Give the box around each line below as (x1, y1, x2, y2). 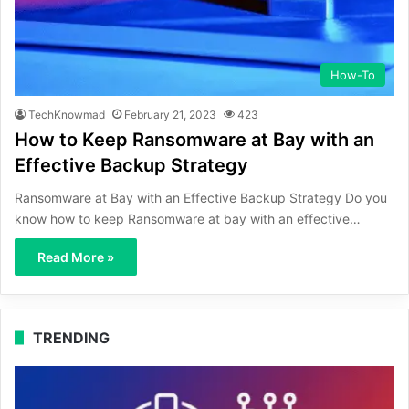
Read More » (37, 248, 114, 265)
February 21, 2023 (124, 107, 216, 121)
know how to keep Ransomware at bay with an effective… (15, 210, 361, 226)
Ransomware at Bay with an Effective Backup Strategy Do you (15, 189, 387, 205)
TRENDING (33, 328, 110, 347)
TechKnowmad (28, 107, 105, 121)
